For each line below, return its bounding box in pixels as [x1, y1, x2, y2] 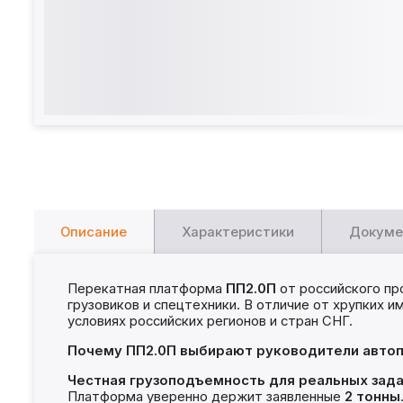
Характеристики [182, 224, 295, 241]
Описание [60, 224, 128, 241]
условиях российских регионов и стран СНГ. [67, 312, 353, 329]
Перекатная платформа [67, 280, 226, 297]
